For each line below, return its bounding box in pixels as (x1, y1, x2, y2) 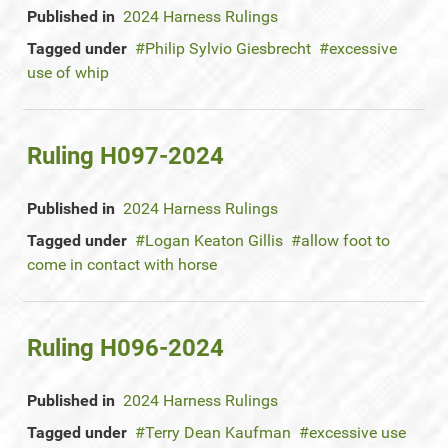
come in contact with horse (27, 255, 217, 274)
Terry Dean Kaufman (145, 423, 291, 442)
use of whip (27, 63, 109, 82)
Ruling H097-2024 (27, 142, 224, 170)
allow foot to (301, 231, 390, 250)
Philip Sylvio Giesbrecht (145, 39, 311, 58)
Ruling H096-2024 (27, 334, 224, 362)
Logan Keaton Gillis (145, 231, 283, 250)
